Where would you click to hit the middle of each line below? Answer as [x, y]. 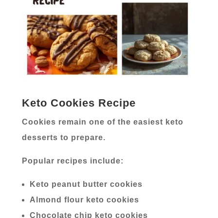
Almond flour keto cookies [84, 200]
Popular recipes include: [73, 161]
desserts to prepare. [64, 137]
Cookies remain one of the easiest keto [102, 122]
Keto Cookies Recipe [79, 103]
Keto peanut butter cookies [86, 184]
